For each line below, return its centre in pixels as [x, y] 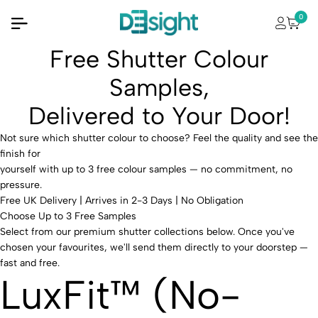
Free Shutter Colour [159, 59]
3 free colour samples [137, 169]
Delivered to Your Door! [159, 116]
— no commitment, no [240, 169]
